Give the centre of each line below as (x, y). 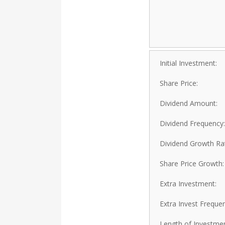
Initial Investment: (188, 63)
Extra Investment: (188, 184)
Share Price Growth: (192, 164)
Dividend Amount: (189, 103)
